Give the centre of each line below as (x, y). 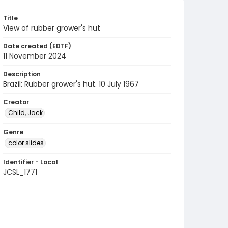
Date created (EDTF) (37, 46)
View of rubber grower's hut (52, 28)
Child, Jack (25, 113)
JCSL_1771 (20, 172)
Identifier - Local (31, 162)
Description (22, 74)
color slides (26, 143)
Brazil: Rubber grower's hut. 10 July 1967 (71, 84)
